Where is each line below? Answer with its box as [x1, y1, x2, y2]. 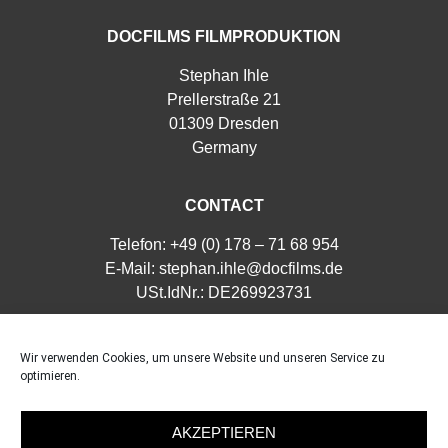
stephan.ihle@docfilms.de [159, 259, 343, 277]
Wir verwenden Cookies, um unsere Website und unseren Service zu [20, 351, 385, 365]
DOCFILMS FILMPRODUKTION [107, 28, 341, 46]
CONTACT [184, 197, 264, 215]
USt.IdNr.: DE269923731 [136, 283, 312, 301]
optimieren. [20, 369, 80, 383]
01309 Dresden [169, 114, 279, 132]
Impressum [185, 404, 263, 422]
